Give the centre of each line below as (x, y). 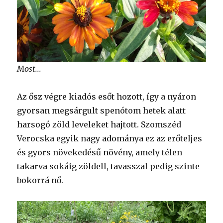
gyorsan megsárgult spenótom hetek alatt (102, 111)
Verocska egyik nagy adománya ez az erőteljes (110, 139)
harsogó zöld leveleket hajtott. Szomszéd (99, 125)
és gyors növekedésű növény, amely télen (100, 153)
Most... (29, 69)
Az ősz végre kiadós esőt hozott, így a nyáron (107, 97)
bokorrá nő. (40, 180)
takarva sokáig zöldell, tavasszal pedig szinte (109, 167)
